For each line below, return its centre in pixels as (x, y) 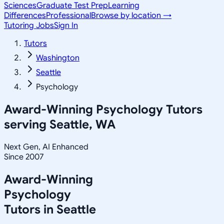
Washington (58, 58)
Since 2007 (24, 157)
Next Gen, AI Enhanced (46, 147)
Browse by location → (131, 15)
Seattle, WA (82, 124)
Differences (25, 15)
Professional (68, 15)
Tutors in (30, 209)
